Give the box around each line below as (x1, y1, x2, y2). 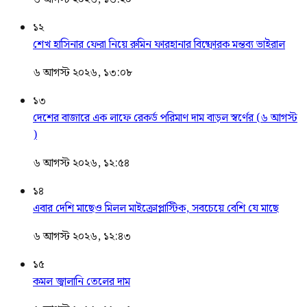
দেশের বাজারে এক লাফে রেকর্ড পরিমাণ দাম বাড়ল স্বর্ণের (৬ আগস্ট (33, 110, 297, 127)
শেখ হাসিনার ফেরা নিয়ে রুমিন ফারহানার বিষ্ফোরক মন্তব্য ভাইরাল (33, 36, 285, 53)
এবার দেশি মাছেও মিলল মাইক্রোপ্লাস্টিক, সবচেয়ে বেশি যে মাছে (33, 200, 279, 217)
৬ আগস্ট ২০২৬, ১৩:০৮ (33, 64, 132, 82)
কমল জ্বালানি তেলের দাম (33, 273, 130, 291)
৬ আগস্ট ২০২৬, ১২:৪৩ (33, 228, 131, 245)
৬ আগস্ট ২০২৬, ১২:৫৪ (33, 155, 130, 172)
